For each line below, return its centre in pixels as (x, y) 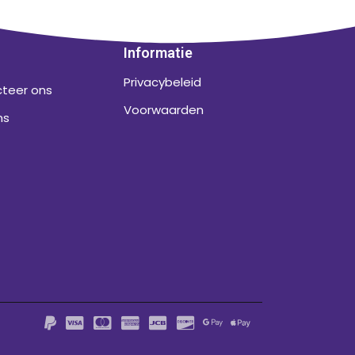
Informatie (158, 53)
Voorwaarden (163, 110)
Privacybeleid (162, 82)
